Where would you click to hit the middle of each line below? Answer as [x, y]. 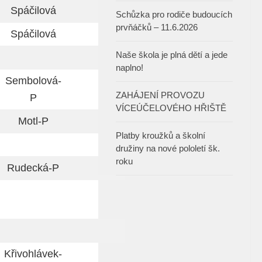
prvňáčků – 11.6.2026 [157, 27]
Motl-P [33, 121]
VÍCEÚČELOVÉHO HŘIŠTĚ [171, 108]
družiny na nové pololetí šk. [168, 149]
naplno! [130, 68]
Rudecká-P [33, 168]
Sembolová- [33, 81]
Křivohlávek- [33, 254]
